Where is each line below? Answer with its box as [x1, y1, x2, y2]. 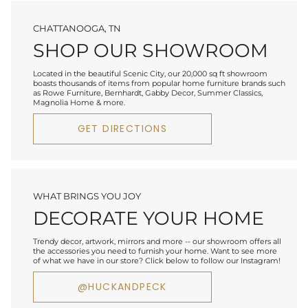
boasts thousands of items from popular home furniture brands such [33, 78, 285, 88]
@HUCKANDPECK [78, 279, 167, 294]
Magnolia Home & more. [33, 97, 125, 107]
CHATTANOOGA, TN [33, 23, 121, 34]
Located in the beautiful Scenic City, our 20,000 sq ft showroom [33, 68, 267, 78]
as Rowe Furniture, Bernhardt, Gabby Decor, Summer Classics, [33, 87, 263, 98]
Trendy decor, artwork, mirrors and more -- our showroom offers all [33, 236, 281, 246]
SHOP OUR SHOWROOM [33, 39, 268, 63]
